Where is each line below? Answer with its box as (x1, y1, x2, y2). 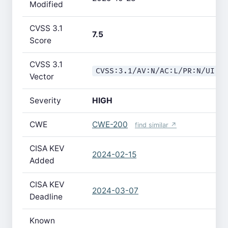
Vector (30, 72, 54, 81)
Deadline (30, 192, 63, 202)
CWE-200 (92, 120, 128, 129)
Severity (30, 96, 61, 105)
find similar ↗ (135, 121, 177, 129)
